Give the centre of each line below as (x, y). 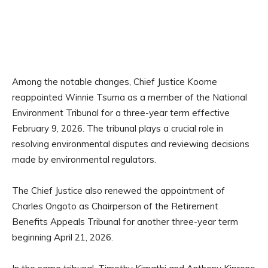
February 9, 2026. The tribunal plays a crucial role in (118, 129)
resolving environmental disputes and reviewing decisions (131, 144)
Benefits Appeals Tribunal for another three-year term (125, 222)
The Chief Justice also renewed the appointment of (118, 191)
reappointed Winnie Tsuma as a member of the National (130, 98)
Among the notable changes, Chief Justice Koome (115, 82)
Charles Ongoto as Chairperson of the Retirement (115, 206)
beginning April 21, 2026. (63, 237)
